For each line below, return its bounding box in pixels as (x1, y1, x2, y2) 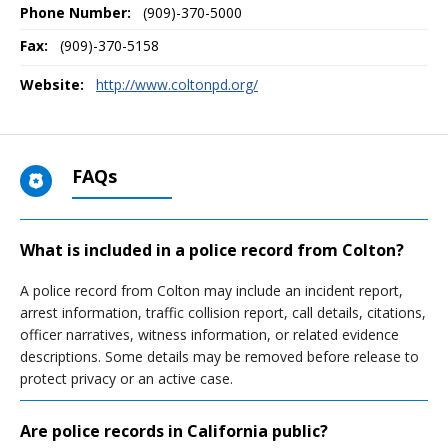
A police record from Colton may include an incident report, (20, 281, 403, 300)
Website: (20, 75, 84, 94)
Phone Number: (20, 3, 131, 22)
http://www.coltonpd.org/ (96, 75, 258, 94)
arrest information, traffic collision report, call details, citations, (20, 303, 426, 322)
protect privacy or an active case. (20, 369, 233, 388)
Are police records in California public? (20, 420, 328, 442)
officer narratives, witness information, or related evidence (20, 325, 399, 344)
